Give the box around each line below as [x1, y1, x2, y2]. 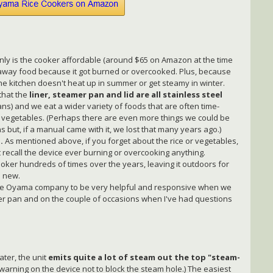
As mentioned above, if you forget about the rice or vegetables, [3, 135, 239, 147]
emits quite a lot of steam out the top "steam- [48, 252, 241, 263]
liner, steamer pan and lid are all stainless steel [29, 89, 223, 101]
